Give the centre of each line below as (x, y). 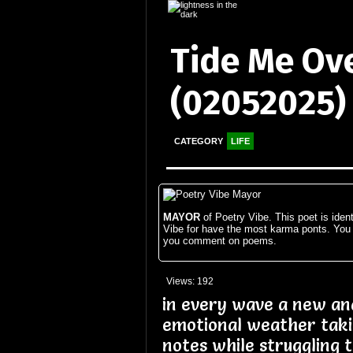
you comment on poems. (219, 241)
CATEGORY (198, 141)
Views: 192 (190, 282)
